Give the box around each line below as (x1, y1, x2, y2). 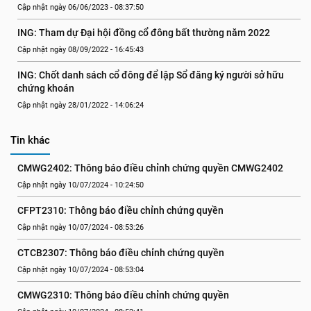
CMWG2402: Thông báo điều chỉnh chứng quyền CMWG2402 (17, 162, 283, 174)
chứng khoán (17, 83, 74, 94)
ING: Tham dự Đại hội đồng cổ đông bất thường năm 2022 (17, 27, 270, 38)
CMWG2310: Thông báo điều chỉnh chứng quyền (17, 289, 229, 301)
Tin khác (10, 134, 50, 146)
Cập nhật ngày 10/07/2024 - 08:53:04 (17, 265, 144, 274)
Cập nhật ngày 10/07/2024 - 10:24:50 (17, 180, 144, 190)
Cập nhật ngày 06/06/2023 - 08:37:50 (17, 3, 144, 12)
